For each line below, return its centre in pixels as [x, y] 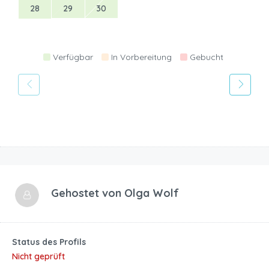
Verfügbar [73, 57]
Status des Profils [49, 242]
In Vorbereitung [141, 57]
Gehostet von [88, 193]
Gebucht [206, 57]
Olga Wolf [152, 193]
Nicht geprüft [38, 256]
